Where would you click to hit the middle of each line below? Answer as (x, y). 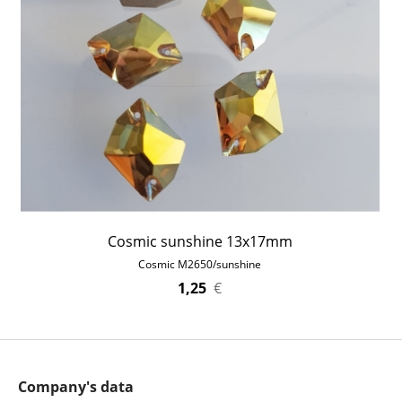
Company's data (76, 387)
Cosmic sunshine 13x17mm (200, 241)
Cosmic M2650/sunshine (200, 264)
